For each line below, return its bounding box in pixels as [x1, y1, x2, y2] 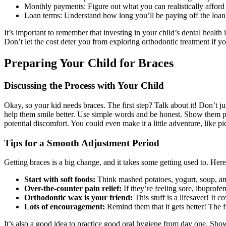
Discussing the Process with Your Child [4, 80, 164, 91]
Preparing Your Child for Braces [4, 56, 174, 70]
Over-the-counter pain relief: [24, 184, 122, 193]
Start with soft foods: [24, 175, 95, 184]
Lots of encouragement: [24, 202, 105, 211]
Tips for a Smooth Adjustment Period [4, 137, 159, 148]
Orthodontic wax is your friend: [24, 193, 133, 202]
